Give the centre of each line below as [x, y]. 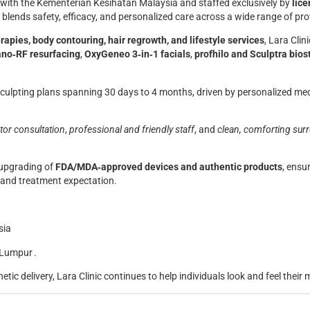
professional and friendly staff [132, 129]
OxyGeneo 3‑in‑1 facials [137, 55]
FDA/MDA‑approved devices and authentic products [169, 167]
